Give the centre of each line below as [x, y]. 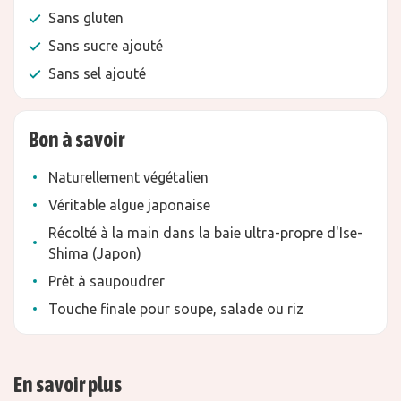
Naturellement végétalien [128, 177]
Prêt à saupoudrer [107, 281]
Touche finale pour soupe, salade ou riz [176, 309]
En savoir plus [68, 384]
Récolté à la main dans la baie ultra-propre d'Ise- [205, 233]
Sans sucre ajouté [106, 46]
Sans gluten [86, 18]
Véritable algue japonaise [129, 205]
